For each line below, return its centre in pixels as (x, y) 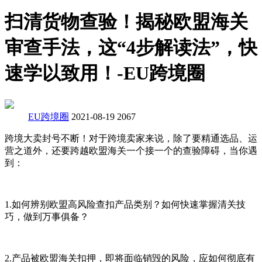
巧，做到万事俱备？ (47, 216)
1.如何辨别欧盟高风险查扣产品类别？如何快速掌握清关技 (125, 204)
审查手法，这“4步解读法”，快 (131, 48)
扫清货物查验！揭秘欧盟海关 (126, 22)
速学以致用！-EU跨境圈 (105, 73)
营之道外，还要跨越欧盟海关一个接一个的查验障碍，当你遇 (131, 150)
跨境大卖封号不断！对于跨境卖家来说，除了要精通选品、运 (131, 138)
